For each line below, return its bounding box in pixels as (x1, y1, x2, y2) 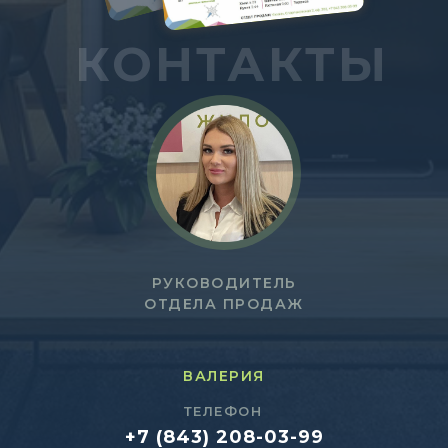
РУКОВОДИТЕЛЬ (151, 273, 297, 292)
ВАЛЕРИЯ (183, 366, 265, 385)
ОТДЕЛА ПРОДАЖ (144, 294, 304, 313)
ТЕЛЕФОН (183, 402, 263, 419)
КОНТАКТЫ (74, 35, 389, 93)
